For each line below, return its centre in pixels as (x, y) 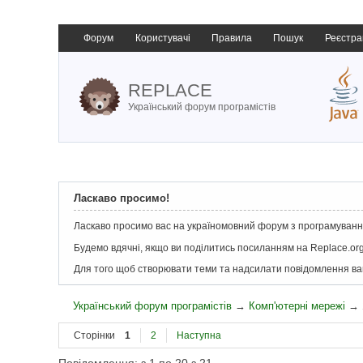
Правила (231, 38)
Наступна (199, 336)
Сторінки (94, 336)
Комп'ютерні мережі (297, 305)
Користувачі (162, 38)
